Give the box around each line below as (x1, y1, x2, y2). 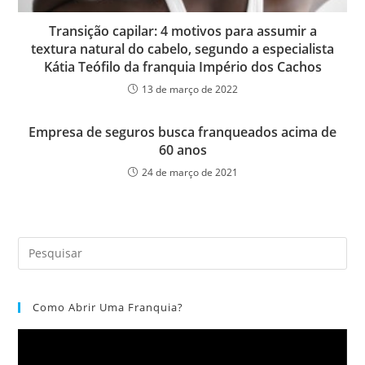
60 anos (158, 140, 207, 159)
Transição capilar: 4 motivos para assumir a (48, 21, 317, 40)
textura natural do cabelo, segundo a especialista (31, 39, 334, 58)
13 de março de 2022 (141, 81, 238, 96)
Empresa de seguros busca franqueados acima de (29, 122, 336, 141)
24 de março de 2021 (141, 165, 238, 179)
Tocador (17, 329, 58, 345)
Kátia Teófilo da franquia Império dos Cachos (43, 57, 322, 76)
